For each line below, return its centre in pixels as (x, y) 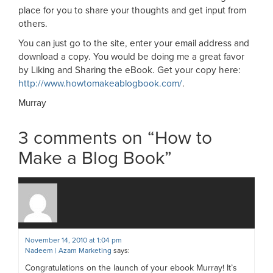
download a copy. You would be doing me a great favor (131, 57)
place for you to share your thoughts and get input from (132, 11)
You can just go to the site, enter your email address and (134, 44)
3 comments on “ (87, 138)
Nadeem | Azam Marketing (68, 251)
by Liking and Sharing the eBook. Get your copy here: (129, 70)
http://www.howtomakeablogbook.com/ (100, 84)
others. (33, 24)
